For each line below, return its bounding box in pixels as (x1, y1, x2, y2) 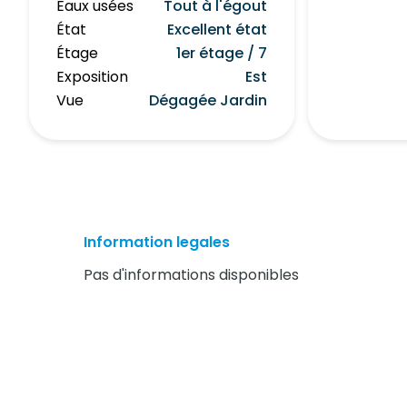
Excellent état (167, 18, 268, 40)
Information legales (84, 231, 230, 253)
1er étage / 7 (176, 42, 268, 64)
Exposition (56, 65, 128, 87)
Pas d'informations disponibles (84, 263, 299, 285)
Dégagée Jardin (149, 89, 268, 111)
